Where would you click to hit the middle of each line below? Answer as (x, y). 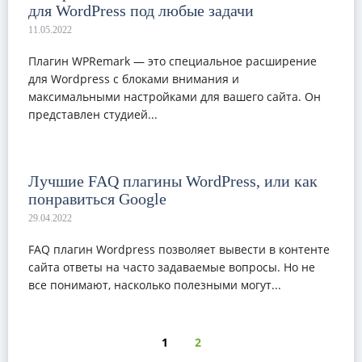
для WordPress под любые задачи (141, 11)
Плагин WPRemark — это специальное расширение (173, 61)
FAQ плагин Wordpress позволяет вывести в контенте (179, 249)
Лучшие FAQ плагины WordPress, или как (173, 181)
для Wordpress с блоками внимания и (134, 79)
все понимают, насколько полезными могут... (155, 285)
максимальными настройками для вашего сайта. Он (175, 97)
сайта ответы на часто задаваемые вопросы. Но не (172, 267)
